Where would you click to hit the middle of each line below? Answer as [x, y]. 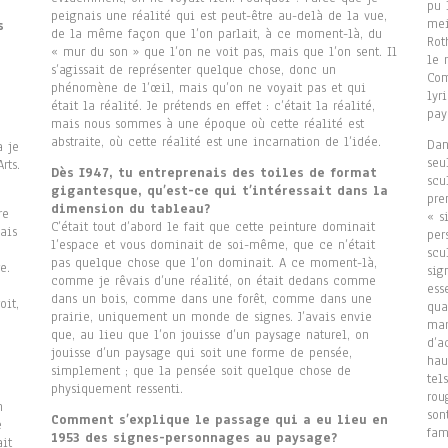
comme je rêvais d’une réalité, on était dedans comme [213, 281]
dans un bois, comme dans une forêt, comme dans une [211, 299]
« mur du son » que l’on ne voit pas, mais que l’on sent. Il [223, 52]
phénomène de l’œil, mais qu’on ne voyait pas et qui [208, 88]
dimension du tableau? [130, 209]
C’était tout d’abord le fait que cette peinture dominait [212, 227]
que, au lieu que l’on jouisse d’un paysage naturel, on [209, 335]
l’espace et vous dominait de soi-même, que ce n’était [212, 245]
